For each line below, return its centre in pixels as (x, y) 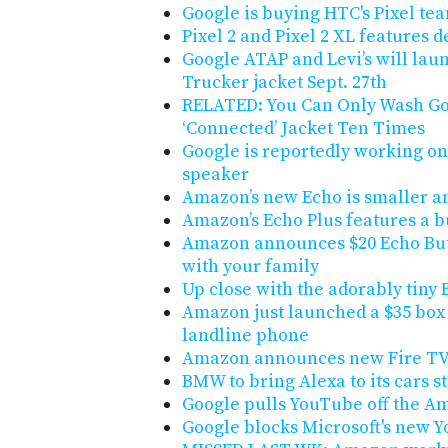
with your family (250, 267)
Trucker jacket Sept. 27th (284, 83)
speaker (215, 175)
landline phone (245, 336)
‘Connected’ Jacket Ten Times (303, 129)
